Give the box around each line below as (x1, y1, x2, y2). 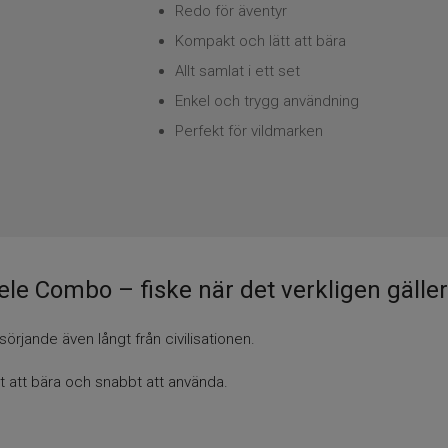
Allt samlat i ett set (175, 62, 301, 81)
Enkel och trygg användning (175, 92, 360, 111)
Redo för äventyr (175, 2, 288, 21)
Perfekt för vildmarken (175, 122, 324, 141)
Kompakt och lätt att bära (175, 32, 347, 51)
